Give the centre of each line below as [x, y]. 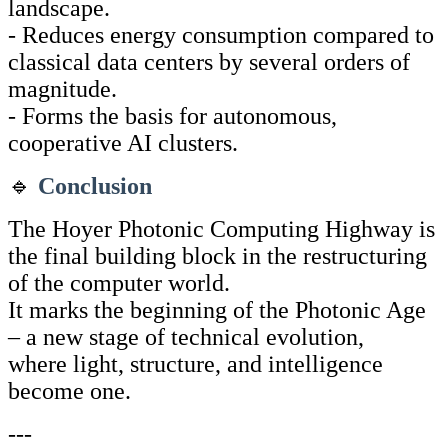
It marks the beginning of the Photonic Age [217, 309]
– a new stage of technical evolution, [192, 336]
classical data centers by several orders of [209, 61]
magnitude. [62, 88]
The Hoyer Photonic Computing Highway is [221, 228]
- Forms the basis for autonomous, [172, 115]
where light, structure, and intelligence [195, 363]
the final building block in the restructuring [217, 255]
